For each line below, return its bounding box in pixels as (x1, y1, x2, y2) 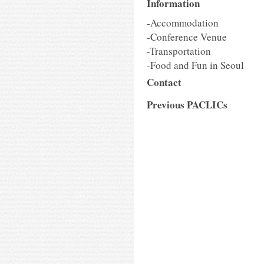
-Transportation (147, 44, 211, 58)
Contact (147, 75, 181, 90)
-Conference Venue (147, 30, 227, 44)
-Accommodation (147, 16, 219, 29)
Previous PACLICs (147, 97, 227, 112)
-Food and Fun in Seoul (147, 58, 244, 72)
